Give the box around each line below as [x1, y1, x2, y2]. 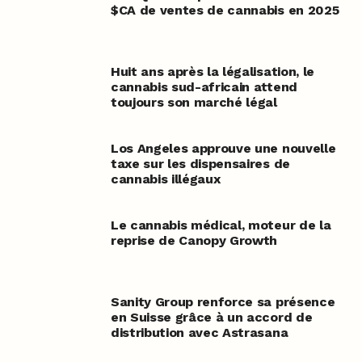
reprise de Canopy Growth [110, 233, 278, 249]
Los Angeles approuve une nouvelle [110, 141, 336, 157]
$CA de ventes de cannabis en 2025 [110, 2, 339, 19]
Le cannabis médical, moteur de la [110, 217, 331, 234]
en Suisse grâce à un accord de [110, 309, 313, 326]
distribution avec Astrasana [110, 325, 288, 341]
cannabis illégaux [110, 171, 221, 187]
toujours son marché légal [110, 95, 277, 111]
